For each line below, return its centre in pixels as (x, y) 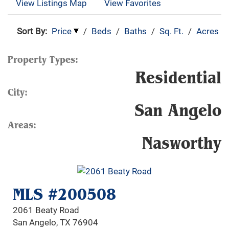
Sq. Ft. (171, 31)
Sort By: (32, 31)
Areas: (22, 125)
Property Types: (43, 60)
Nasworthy (182, 143)
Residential (178, 77)
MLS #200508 (65, 194)
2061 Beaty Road (46, 210)
